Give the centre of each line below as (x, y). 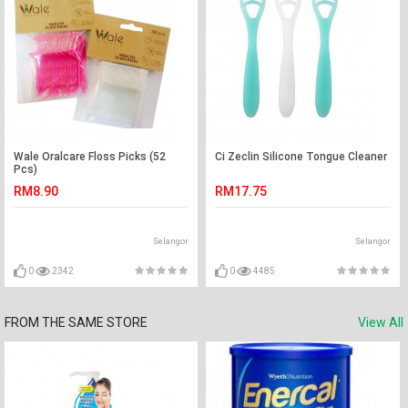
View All (381, 322)
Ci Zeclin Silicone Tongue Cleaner (301, 157)
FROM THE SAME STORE (76, 322)
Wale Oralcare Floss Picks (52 (90, 157)
